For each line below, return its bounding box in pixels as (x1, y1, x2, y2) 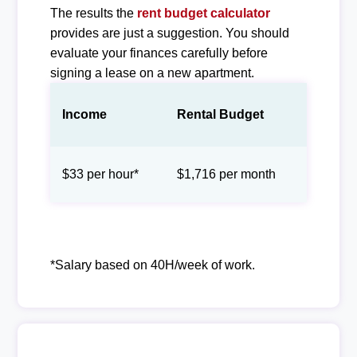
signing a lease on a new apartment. (49, 66, 254, 80)
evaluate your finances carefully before (49, 46, 268, 60)
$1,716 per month (176, 167, 276, 181)
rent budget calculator (136, 6, 270, 20)
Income (61, 108, 107, 121)
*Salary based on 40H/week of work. (49, 258, 255, 272)
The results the (49, 6, 137, 20)
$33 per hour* (61, 167, 139, 181)
